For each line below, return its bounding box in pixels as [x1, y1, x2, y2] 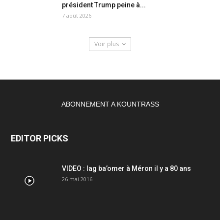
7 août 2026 [62, 11, 91, 19]
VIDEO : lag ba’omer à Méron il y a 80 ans [62, 164, 191, 172]
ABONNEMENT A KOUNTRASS [61, 100, 159, 108]
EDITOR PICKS [11, 133, 68, 143]
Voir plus [94, 39, 119, 48]
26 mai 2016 [62, 175, 92, 183]
